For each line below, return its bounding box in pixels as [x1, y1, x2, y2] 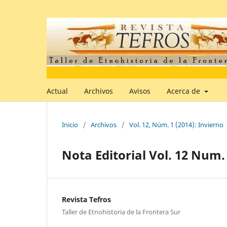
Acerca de [167, 86, 202, 96]
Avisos [129, 86, 150, 96]
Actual [47, 86, 68, 96]
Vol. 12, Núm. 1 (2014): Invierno [129, 120, 223, 129]
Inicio [62, 120, 78, 129]
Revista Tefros [62, 194, 111, 204]
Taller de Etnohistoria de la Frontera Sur [62, 207, 180, 216]
